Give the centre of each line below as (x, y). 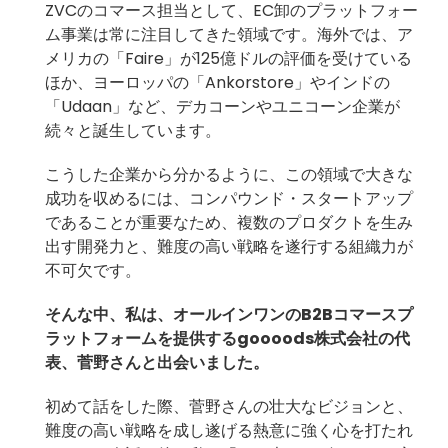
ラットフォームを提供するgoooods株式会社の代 (227, 338)
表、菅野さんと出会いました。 (157, 362)
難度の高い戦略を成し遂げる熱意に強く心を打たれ (229, 430)
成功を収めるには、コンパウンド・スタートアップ (229, 198)
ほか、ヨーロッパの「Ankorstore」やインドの (217, 82)
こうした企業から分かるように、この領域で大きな (229, 174)
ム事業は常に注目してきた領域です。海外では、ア (229, 34)
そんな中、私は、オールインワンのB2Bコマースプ (229, 314)
